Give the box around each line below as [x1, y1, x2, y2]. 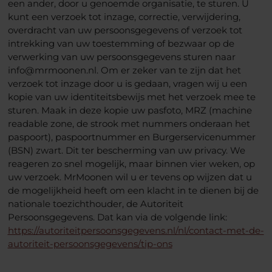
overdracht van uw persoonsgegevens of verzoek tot [7, 24, 242, 36]
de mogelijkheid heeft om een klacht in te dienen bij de [7, 185, 259, 196]
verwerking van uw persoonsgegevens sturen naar [7, 51, 236, 63]
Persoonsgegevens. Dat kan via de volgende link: [7, 211, 227, 223]
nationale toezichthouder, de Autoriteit [7, 198, 183, 209]
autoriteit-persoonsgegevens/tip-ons [7, 238, 172, 250]
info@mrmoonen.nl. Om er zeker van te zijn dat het [7, 64, 241, 76]
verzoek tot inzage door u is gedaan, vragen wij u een [7, 78, 247, 89]
